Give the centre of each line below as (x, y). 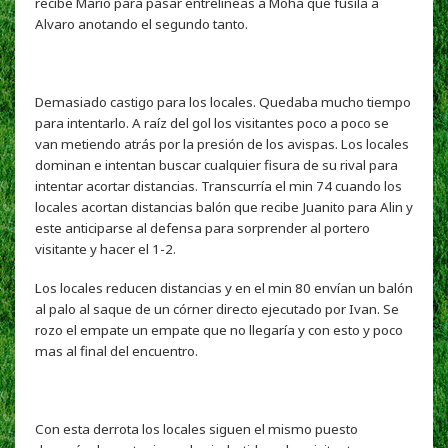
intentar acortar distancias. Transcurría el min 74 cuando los (218, 185)
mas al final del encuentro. (116, 350)
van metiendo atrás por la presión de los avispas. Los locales (222, 143)
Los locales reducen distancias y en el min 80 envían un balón (224, 287)
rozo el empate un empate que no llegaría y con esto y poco (219, 329)
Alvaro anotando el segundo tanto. (141, 23)
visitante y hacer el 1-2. (105, 248)
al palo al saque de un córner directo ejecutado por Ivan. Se (217, 308)
